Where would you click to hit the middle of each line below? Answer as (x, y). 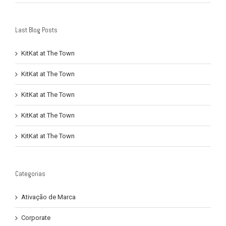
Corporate (36, 217)
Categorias (30, 174)
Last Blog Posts (36, 30)
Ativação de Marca (48, 197)
